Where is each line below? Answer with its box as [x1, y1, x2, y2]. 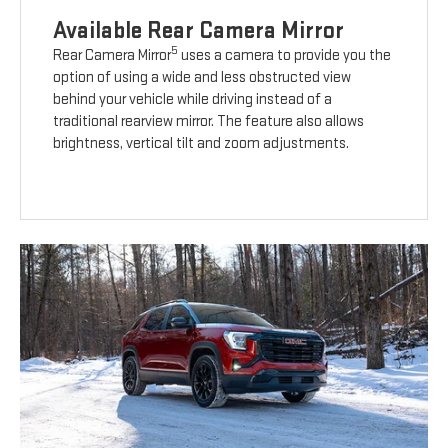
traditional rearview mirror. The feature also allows [53, 111, 365, 131]
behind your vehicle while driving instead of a [53, 89, 333, 109]
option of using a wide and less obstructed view [53, 67, 352, 87]
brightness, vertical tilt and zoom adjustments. [53, 133, 350, 153]
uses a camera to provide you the [178, 45, 392, 65]
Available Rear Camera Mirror [53, 15, 345, 45]
